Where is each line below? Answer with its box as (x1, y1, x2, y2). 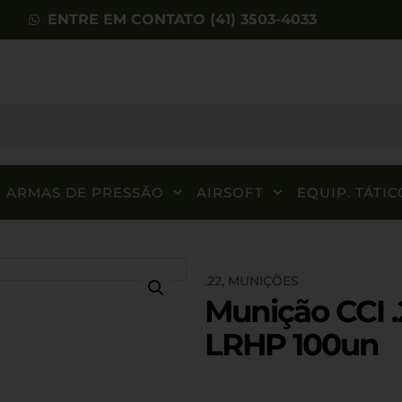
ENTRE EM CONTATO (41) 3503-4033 (48, 11, 318, 28)
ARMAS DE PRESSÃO (5, 184, 164, 201)
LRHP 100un (204, 326, 379, 363)
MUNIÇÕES (227, 273, 299, 289)
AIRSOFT (197, 184, 265, 201)
